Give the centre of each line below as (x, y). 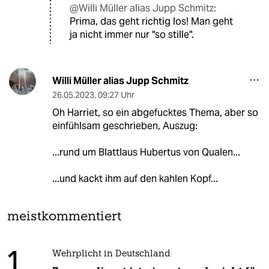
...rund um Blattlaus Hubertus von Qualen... (146, 153)
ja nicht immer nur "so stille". (132, 35)
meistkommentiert (64, 217)
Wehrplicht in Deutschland (111, 255)
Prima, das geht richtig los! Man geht (151, 22)
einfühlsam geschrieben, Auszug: (125, 126)
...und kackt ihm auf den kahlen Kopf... (135, 179)
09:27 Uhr (116, 95)
